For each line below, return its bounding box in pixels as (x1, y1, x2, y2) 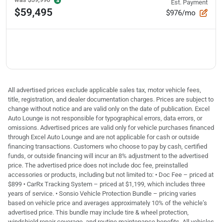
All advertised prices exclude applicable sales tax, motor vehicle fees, (8, 86, 201, 94)
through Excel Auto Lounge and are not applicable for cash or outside (8, 133, 199, 141)
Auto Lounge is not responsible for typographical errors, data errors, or (8, 114, 202, 122)
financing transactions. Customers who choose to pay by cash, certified (8, 142, 207, 150)
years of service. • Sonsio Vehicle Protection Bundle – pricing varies (8, 189, 196, 197)
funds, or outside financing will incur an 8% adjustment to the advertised (8, 152, 208, 160)
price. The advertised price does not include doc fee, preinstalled (8, 161, 188, 169)
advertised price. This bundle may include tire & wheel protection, (8, 208, 189, 216)
